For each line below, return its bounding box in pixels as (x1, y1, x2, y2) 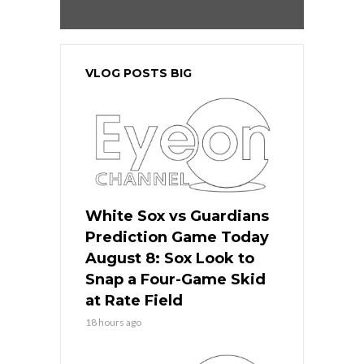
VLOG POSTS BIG (85, 65, 192, 80)
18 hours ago (85, 315, 141, 328)
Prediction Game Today (85, 227, 269, 246)
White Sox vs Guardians (85, 206, 269, 225)
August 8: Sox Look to (85, 249, 254, 267)
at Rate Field (85, 291, 183, 310)
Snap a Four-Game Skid (85, 270, 266, 288)
